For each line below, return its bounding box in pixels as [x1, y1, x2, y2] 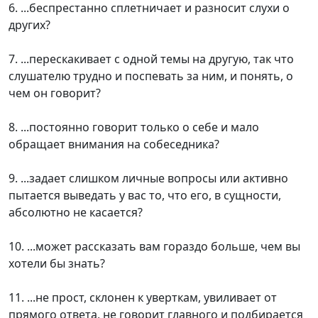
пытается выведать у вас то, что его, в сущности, [9, 187, 281, 204]
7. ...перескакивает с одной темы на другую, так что [9, 51, 294, 67]
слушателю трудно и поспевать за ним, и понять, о [9, 68, 293, 84]
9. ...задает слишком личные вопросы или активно [9, 170, 288, 187]
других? [9, 17, 50, 33]
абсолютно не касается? [9, 204, 143, 221]
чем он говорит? [9, 85, 101, 102]
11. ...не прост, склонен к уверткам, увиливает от [9, 290, 277, 306]
